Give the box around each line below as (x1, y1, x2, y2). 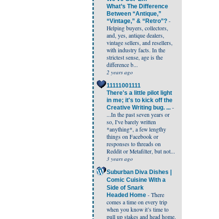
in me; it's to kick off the (107, 97, 173, 104)
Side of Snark (107, 184, 144, 192)
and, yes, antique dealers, (107, 32, 164, 40)
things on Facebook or (107, 133, 158, 141)
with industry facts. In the (107, 46, 165, 54)
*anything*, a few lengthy (107, 126, 166, 133)
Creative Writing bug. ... (107, 104, 172, 111)
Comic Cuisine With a (107, 176, 166, 184)
